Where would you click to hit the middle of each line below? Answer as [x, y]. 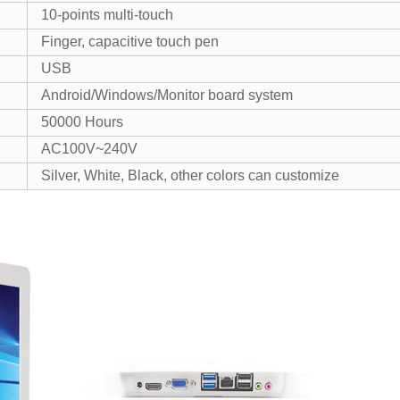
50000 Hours [82, 122]
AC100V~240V [89, 149]
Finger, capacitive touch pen [130, 42]
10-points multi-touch [107, 15]
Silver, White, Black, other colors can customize [190, 175]
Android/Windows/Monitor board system [167, 95]
